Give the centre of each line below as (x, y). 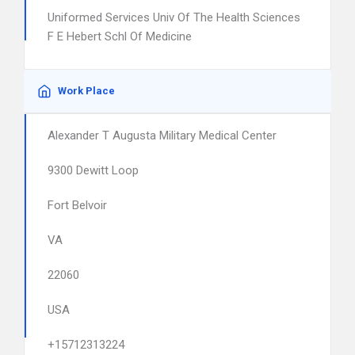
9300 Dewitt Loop (93, 170)
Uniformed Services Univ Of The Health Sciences (174, 17)
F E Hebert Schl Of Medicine (120, 36)
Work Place (86, 91)
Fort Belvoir (77, 205)
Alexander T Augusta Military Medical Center (162, 136)
